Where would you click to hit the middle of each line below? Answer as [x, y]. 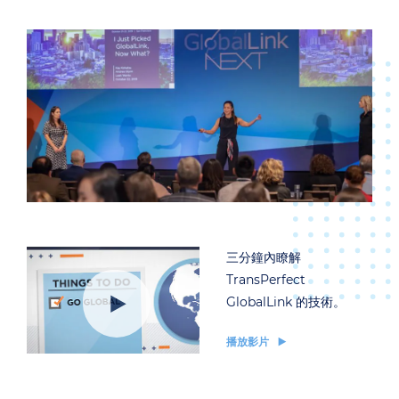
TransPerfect [266, 280]
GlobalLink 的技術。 [286, 302]
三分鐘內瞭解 [264, 258]
